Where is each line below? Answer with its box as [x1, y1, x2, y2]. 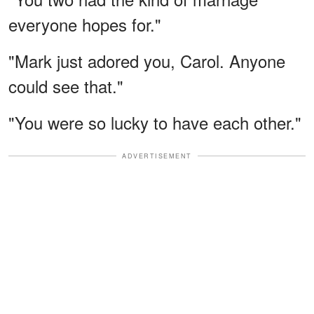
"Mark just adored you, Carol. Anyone [8, 48, 285, 73]
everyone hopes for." [8, 11, 161, 36]
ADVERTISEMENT [122, 151, 192, 161]
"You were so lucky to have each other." [8, 109, 301, 135]
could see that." [8, 73, 123, 98]
